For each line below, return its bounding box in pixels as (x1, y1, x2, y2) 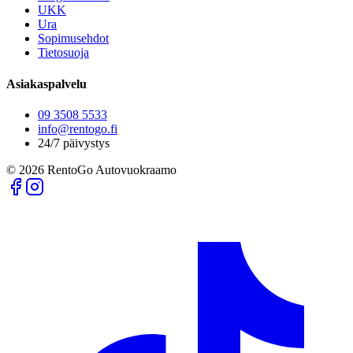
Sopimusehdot (38, 32, 109, 46)
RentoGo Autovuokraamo (47, 162, 176, 176)
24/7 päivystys (38, 136, 110, 150)
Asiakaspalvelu (6, 76, 87, 91)
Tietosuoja (38, 46, 89, 60)
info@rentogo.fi (38, 121, 117, 136)
